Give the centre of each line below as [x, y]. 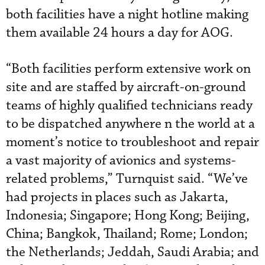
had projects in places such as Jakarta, [117, 197]
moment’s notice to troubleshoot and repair [132, 142]
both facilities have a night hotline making [127, 14]
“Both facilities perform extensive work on [128, 69]
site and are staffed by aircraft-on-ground [126, 87]
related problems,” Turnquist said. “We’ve [127, 179]
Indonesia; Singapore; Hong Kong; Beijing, [128, 216]
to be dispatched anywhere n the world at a [130, 124]
